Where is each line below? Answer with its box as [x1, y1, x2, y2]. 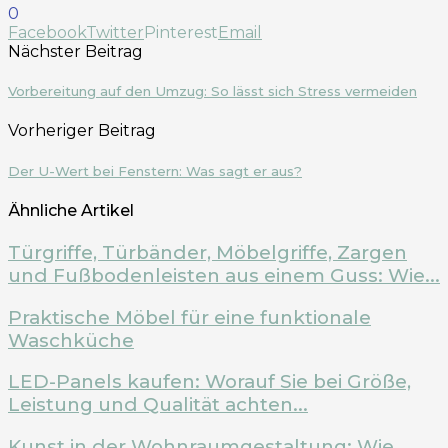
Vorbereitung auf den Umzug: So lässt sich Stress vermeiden [8, 83, 417, 100]
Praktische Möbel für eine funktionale [8, 305, 371, 329]
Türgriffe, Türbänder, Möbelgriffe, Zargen [8, 240, 407, 264]
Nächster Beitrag [8, 42, 143, 61]
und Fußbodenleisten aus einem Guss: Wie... [8, 263, 440, 287]
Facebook [8, 23, 86, 42]
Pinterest [144, 23, 218, 42]
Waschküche [8, 328, 134, 352]
